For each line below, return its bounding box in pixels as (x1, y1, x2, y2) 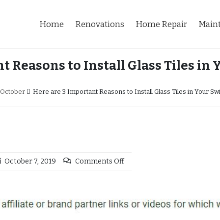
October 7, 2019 (4, 157, 56, 165)
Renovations (75, 19, 124, 29)
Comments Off (75, 157, 124, 165)
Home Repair (136, 19, 187, 29)
